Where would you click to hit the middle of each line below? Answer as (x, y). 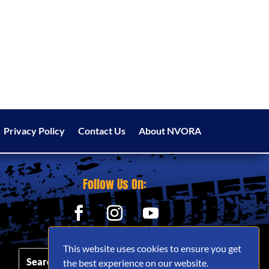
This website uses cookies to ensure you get (152, 248)
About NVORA (170, 130)
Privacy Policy (34, 130)
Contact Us (101, 130)
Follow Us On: (114, 184)
